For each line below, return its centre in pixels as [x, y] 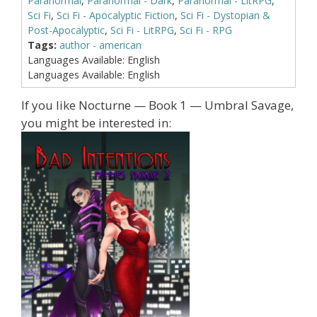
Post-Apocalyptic [66, 30]
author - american [100, 45]
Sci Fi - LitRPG [142, 30]
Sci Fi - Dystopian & [225, 15]
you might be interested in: [96, 123]
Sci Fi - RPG [206, 30]
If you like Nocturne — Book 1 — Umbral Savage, [157, 105]
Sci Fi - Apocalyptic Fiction [115, 15]
